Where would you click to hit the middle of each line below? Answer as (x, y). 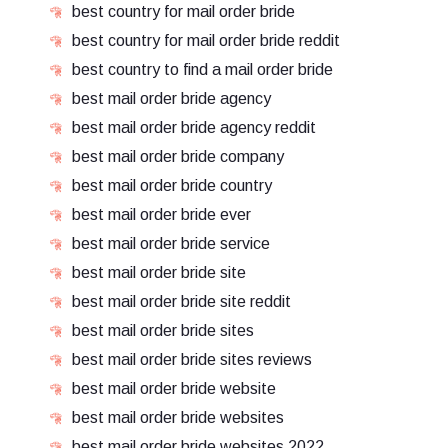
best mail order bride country (172, 185)
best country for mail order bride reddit (206, 40)
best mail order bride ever (161, 214)
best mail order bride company (178, 156)
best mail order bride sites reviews (192, 359)
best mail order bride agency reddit (194, 127)
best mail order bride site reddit (181, 301)
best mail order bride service (171, 243)
